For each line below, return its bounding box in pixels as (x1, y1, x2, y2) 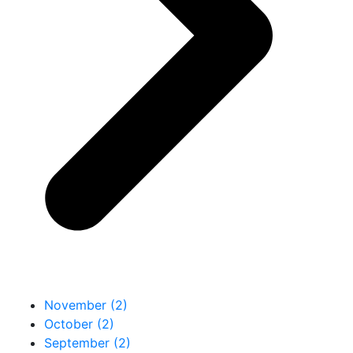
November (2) (44, 296, 128, 313)
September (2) (44, 334, 131, 351)
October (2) (44, 315, 114, 332)
